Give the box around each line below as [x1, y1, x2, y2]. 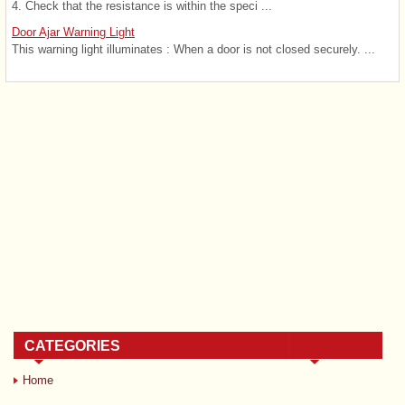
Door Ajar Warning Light [12, 24, 135, 39]
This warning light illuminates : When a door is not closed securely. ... [12, 42, 375, 56]
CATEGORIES [24, 337, 120, 353]
